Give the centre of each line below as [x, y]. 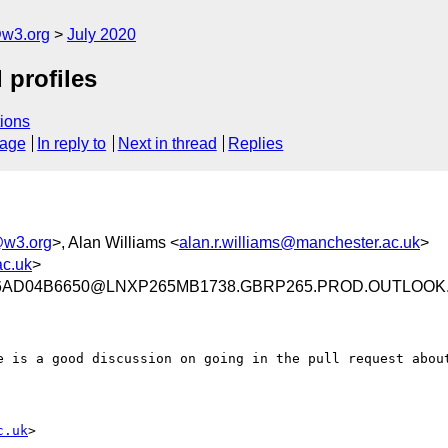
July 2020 [101, 34]
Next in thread [167, 144]
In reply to [72, 144]
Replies [256, 144]
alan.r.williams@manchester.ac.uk [299, 242]
